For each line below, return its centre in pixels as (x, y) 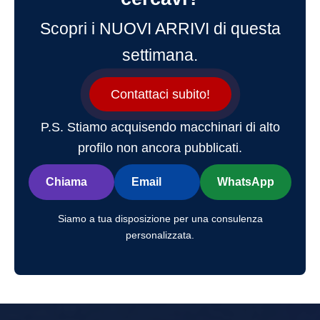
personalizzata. (160, 235)
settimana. (160, 55)
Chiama (66, 181)
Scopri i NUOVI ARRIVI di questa (160, 28)
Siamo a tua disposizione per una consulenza (160, 218)
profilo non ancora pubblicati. (160, 147)
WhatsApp (246, 181)
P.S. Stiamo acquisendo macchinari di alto (160, 127)
